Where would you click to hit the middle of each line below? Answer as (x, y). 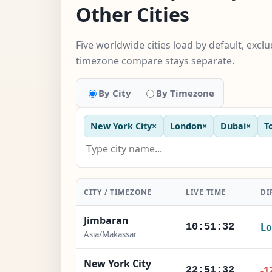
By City (115, 93)
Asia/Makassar (110, 234)
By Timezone (185, 93)
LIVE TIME (206, 192)
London (186, 126)
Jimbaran (106, 220)
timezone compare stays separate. (155, 60)
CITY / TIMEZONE (118, 192)
